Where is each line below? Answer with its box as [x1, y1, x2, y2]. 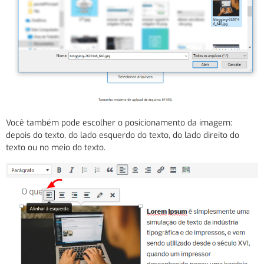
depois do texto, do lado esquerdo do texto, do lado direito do [6, 130, 239, 141]
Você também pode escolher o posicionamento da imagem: [6, 117, 232, 129]
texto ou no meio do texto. [6, 142, 105, 154]
